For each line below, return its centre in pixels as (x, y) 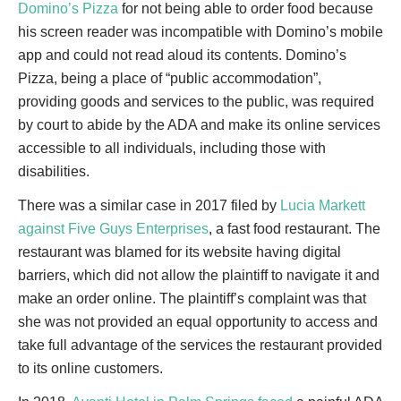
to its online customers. (90, 368)
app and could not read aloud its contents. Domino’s (182, 55)
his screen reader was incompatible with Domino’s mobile (200, 32)
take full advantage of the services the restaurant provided (200, 345)
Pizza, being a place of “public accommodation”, (170, 78)
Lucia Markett (323, 205)
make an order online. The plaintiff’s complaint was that (192, 299)
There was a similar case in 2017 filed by (149, 205)
